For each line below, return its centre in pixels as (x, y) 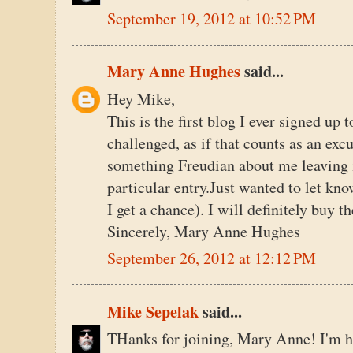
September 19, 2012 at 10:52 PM (212, 18)
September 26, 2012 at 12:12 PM (212, 258)
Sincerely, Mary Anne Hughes (204, 231)
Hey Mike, (141, 98)
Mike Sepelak (153, 311)
